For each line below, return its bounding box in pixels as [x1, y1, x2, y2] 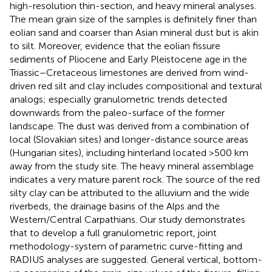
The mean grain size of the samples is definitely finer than [10, 13, 257, 25]
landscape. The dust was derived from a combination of [10, 120, 249, 132]
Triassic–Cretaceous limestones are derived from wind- [10, 67, 249, 79]
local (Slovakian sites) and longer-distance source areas [10, 134, 248, 146]
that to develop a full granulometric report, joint [10, 227, 217, 239]
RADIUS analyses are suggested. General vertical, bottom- [10, 254, 262, 266]
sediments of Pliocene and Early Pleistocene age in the [10, 53, 247, 66]
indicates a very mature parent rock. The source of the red [10, 174, 260, 186]
